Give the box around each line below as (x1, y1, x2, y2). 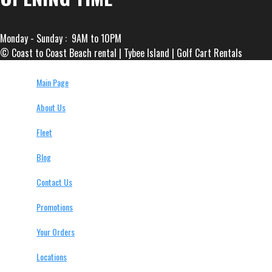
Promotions (36, 200, 73, 213)
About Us (36, 100, 66, 114)
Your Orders (36, 225, 75, 238)
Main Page (36, 75, 69, 89)
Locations (36, 250, 67, 263)
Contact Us (36, 175, 72, 188)
